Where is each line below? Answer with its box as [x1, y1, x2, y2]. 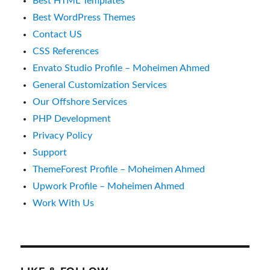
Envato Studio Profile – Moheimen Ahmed [33, 63, 210, 74]
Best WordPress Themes [33, 13, 136, 23]
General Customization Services [33, 80, 168, 90]
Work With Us [33, 198, 95, 209]
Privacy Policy [33, 131, 93, 141]
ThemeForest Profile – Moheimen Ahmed [33, 165, 206, 175]
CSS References [33, 46, 99, 57]
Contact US [33, 30, 83, 40]
